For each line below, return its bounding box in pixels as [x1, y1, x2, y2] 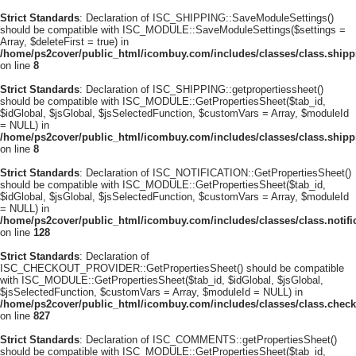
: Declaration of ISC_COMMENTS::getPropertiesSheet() [79, 334, 337, 346]
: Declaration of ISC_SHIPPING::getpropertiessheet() [79, 83, 323, 95]
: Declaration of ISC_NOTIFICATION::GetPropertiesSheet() [79, 167, 351, 179]
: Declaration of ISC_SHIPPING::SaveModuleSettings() [79, 12, 334, 24]
